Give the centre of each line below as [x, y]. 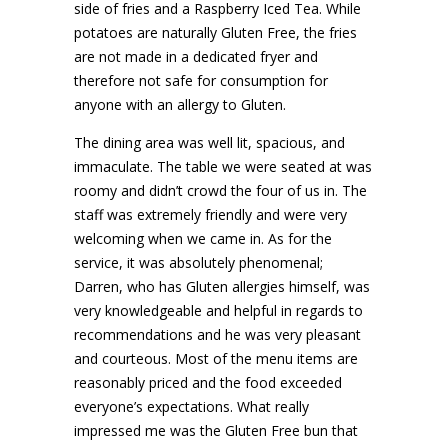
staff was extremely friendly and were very [210, 214]
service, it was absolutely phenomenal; [198, 262]
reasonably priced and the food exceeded [208, 382]
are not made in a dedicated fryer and [196, 56]
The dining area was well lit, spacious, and [209, 142]
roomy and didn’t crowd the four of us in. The [220, 190]
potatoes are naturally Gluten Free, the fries [215, 32]
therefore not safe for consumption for [201, 80]
